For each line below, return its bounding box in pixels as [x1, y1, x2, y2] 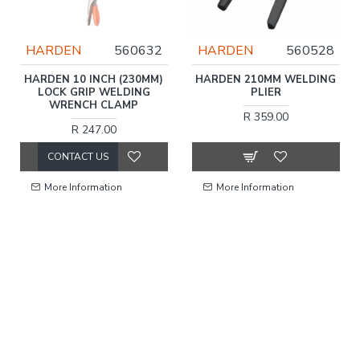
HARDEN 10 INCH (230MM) [24, 72, 164, 87]
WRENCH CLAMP [49, 97, 139, 112]
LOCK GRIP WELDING [37, 84, 150, 100]
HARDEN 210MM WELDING [195, 72, 337, 87]
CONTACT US [47, 149, 108, 163]
